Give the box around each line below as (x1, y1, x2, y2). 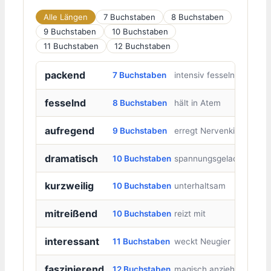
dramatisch (44, 152, 98, 165)
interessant (44, 235, 99, 247)
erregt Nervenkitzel (174, 125, 249, 135)
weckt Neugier (174, 236, 230, 246)
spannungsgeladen (174, 153, 247, 163)
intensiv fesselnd (174, 70, 240, 80)
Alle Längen (44, 11, 88, 22)
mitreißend (44, 207, 97, 220)
